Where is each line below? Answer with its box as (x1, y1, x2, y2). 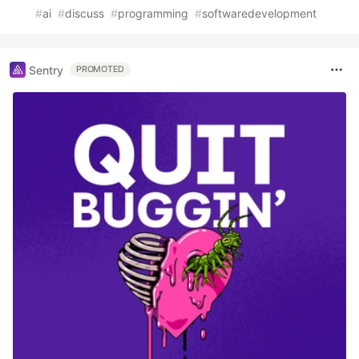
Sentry (29, 63, 63, 77)
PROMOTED (76, 64, 125, 75)
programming (118, 6, 188, 21)
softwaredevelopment (202, 6, 317, 21)
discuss (65, 6, 104, 21)
